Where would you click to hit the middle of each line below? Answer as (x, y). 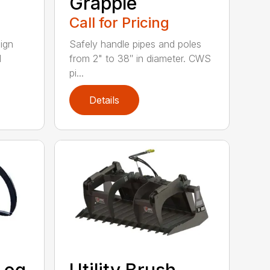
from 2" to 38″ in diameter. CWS (140, 58)
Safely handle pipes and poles (136, 44)
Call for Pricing (120, 22)
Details (105, 100)
